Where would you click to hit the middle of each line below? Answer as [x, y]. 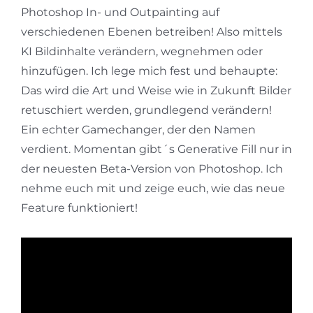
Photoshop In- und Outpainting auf [120, 13]
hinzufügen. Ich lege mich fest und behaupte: [149, 71]
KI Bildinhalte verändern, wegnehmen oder [141, 52]
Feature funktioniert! [79, 208]
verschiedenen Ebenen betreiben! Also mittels [151, 32]
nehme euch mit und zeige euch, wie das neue [153, 189]
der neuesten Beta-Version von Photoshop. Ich [152, 169]
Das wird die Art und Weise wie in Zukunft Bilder [156, 91]
